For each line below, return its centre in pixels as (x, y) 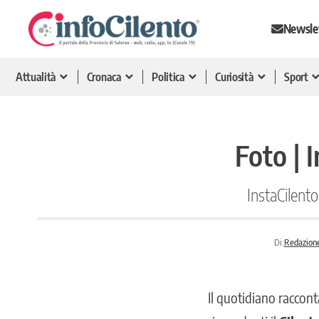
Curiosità (235, 77)
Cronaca (104, 77)
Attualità (36, 77)
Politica (168, 77)
